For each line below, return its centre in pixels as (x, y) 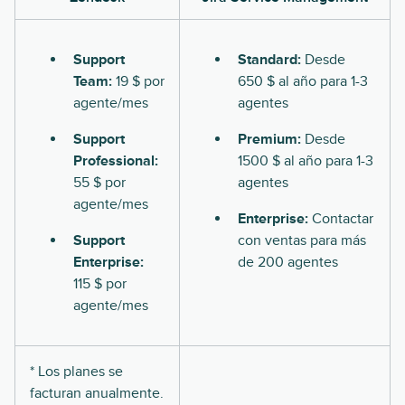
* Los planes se (76, 372)
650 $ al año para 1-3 (303, 82)
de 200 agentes (288, 263)
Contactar (341, 219)
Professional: (116, 161)
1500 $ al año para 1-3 (306, 161)
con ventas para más (302, 241)
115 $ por (100, 284)
